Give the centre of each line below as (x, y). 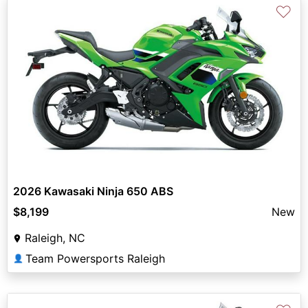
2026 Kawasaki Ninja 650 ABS (93, 191)
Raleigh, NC (55, 238)
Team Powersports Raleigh (95, 258)
